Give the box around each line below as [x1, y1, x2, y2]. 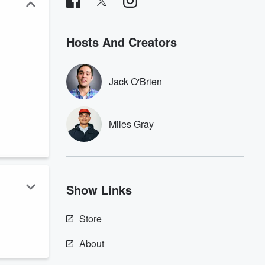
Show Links [66, 181, 132, 198]
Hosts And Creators [66, 33, 177, 50]
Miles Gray [109, 117, 154, 131]
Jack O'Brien [109, 75, 162, 88]
